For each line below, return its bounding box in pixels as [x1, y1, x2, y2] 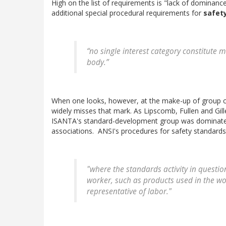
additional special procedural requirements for [51, 8, 203, 18]
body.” [87, 57, 108, 68]
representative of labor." [87, 186, 172, 197]
